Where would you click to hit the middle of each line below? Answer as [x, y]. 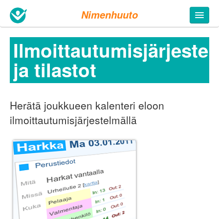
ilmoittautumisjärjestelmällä [73, 120]
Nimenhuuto [109, 15]
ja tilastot [55, 70]
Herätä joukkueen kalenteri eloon [87, 105]
